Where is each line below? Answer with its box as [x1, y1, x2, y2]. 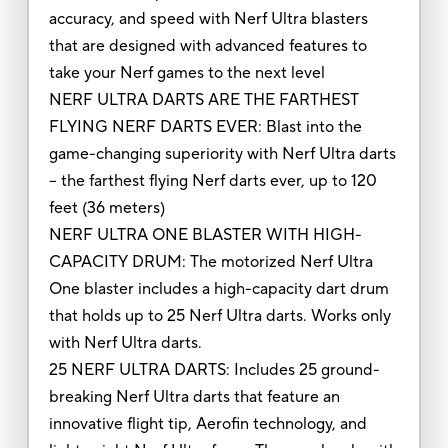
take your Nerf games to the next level [48, 62, 325, 83]
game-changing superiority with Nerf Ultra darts [48, 143, 396, 164]
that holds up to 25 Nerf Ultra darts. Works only [48, 305, 391, 326]
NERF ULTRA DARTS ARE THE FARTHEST [48, 89, 359, 110]
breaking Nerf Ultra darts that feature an [48, 386, 340, 407]
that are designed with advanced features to [48, 35, 367, 56]
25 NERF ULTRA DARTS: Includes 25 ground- [48, 359, 380, 380]
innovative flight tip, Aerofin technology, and [48, 413, 367, 434]
